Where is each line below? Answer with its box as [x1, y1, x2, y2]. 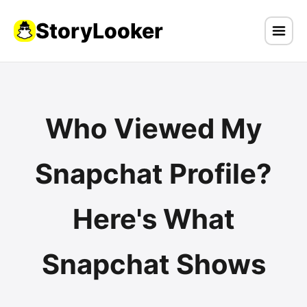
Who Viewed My [45, 112, 262, 145]
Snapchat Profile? [35, 157, 272, 191]
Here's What [72, 202, 235, 236]
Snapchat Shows [41, 247, 266, 281]
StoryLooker [36, 19, 163, 43]
